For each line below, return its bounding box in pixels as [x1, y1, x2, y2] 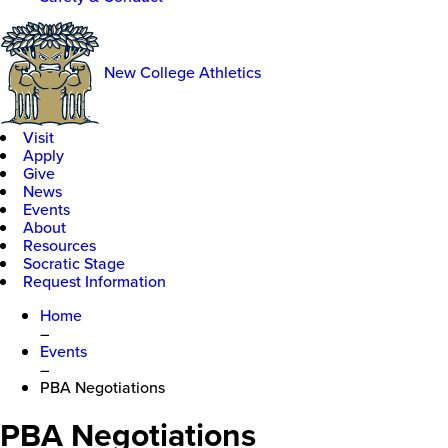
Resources [23, 233, 96, 256]
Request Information [23, 269, 166, 292]
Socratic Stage [23, 251, 125, 274]
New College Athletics [104, 61, 261, 84]
